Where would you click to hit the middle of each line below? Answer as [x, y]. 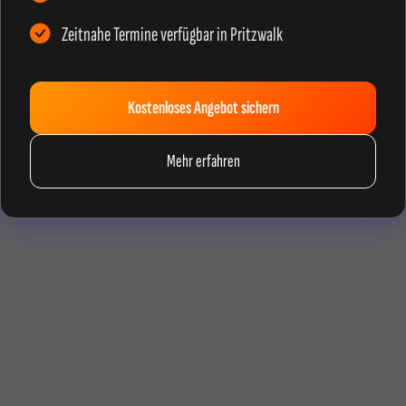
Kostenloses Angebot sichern [203, 108]
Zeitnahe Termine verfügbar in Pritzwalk [172, 35]
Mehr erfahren [203, 161]
